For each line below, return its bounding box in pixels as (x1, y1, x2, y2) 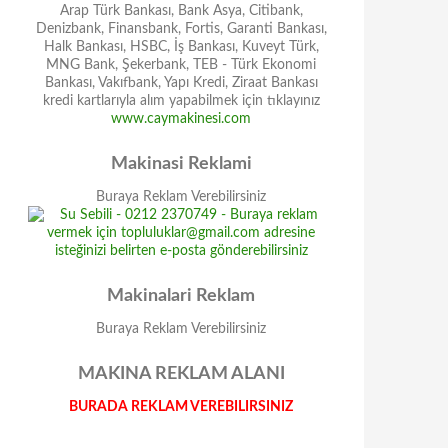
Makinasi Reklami (110, 155, 252, 173)
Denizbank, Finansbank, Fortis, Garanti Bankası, (35, 22, 327, 36)
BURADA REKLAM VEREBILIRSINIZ (69, 400, 293, 414)
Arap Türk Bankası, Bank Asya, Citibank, (59, 4, 303, 18)
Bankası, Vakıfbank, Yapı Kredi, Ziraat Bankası (44, 76, 318, 90)
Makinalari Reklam (107, 287, 255, 305)
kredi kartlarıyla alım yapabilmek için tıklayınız (42, 94, 320, 108)
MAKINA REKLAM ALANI (77, 365, 285, 383)
